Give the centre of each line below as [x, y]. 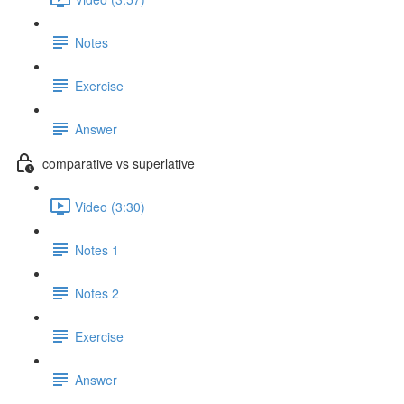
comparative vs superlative [119, 163]
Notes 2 [97, 293]
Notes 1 [97, 249]
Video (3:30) [110, 206]
